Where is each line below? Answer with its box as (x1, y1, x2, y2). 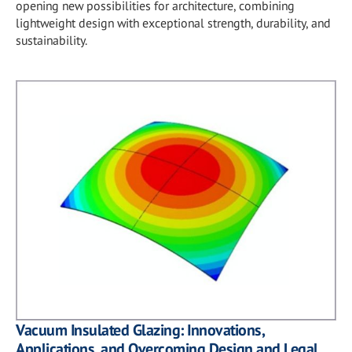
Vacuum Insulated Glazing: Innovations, (16, 320, 264, 340)
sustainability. (16, 31, 87, 48)
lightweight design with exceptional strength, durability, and (16, 14, 331, 31)
